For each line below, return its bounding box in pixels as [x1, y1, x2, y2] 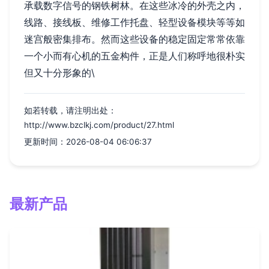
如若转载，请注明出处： [24, 105, 116, 115]
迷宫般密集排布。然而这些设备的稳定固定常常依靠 [24, 32, 245, 45]
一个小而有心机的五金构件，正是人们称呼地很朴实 [24, 49, 245, 62]
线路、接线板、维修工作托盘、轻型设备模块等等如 [24, 16, 245, 28]
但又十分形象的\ [24, 66, 95, 79]
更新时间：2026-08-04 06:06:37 [24, 136, 152, 147]
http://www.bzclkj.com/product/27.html [24, 119, 174, 130]
